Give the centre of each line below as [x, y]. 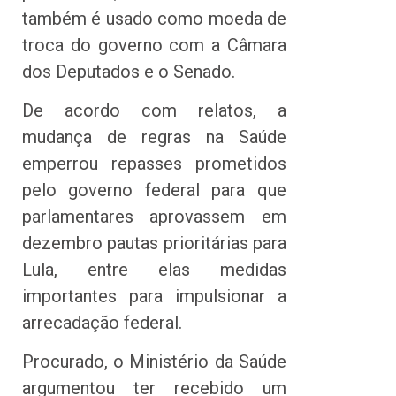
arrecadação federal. [102, 322]
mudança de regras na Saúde [154, 137]
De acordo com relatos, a [154, 110]
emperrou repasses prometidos [154, 163]
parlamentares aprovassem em [154, 216]
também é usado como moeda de [154, 18]
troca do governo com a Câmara [154, 45]
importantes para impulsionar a [154, 296]
